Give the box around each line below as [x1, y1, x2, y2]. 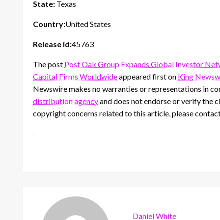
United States [65, 19, 111, 29]
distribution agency [33, 96, 98, 106]
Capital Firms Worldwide [33, 72, 117, 82]
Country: [33, 19, 65, 29]
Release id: [33, 39, 72, 49]
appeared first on [117, 72, 178, 82]
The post [33, 59, 64, 69]
